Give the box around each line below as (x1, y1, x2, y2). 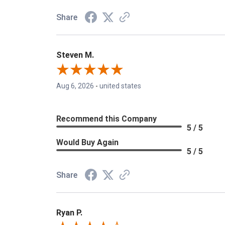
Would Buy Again (56, 138, 119, 148)
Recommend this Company (56, 114, 157, 124)
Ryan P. (56, 208, 82, 218)
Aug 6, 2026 (56, 82, 94, 90)
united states (99, 82, 141, 90)
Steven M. (56, 50, 94, 60)
